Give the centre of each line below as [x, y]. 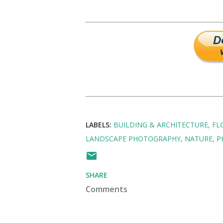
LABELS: [99, 124]
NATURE [199, 138]
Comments [107, 189]
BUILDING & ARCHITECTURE [161, 124]
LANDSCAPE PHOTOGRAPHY [133, 138]
